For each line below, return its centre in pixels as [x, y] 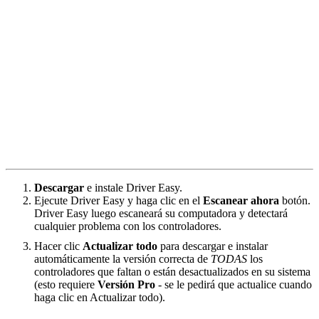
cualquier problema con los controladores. [128, 226]
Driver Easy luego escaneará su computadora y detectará [161, 214]
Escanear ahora [241, 201]
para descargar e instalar [213, 246]
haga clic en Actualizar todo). [100, 298]
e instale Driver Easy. [135, 188]
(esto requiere [66, 285]
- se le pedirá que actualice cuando [234, 285]
